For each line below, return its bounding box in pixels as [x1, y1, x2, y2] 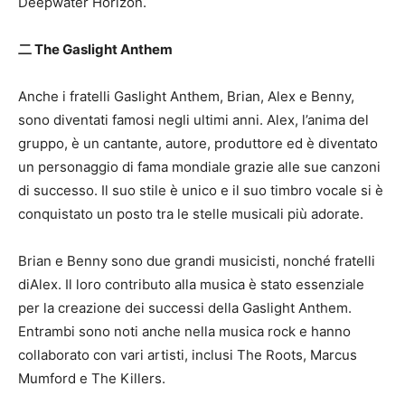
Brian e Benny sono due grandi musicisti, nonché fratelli [18, 252, 375, 269]
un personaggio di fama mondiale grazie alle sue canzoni [18, 158, 381, 175]
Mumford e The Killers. [18, 370, 165, 387]
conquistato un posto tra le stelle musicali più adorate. [18, 205, 363, 222]
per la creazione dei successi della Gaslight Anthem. [18, 299, 352, 316]
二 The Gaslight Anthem [18, 41, 173, 58]
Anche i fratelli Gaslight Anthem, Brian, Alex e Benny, [18, 88, 354, 105]
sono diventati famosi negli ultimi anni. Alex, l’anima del [18, 111, 369, 128]
